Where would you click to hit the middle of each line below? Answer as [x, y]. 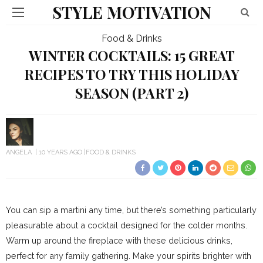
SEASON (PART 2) [131, 93]
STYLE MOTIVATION [131, 12]
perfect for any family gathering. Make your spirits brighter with [129, 256]
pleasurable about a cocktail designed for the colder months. [127, 225]
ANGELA [19, 152]
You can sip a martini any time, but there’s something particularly [131, 210]
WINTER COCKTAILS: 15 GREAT [131, 55]
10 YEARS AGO [60, 152]
